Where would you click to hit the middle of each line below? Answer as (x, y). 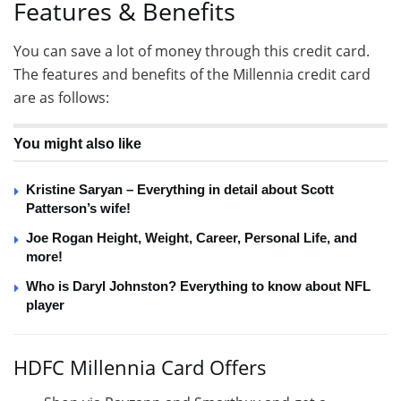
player (45, 305)
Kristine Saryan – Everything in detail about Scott (180, 190)
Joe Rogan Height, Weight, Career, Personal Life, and (192, 238)
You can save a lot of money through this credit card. (192, 51)
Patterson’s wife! (78, 209)
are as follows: (61, 98)
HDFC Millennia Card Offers (140, 367)
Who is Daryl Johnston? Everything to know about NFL (198, 286)
